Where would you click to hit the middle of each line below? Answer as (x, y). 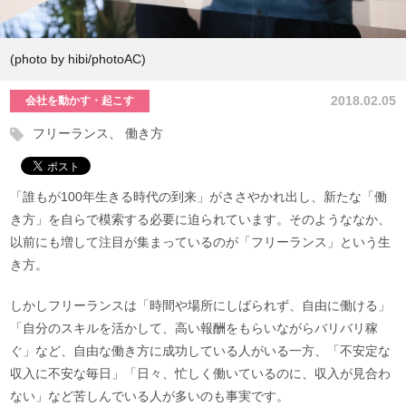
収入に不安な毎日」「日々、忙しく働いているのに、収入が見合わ (201, 373)
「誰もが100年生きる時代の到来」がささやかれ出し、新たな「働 (199, 196)
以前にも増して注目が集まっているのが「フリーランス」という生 (201, 242)
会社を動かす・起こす (80, 100)
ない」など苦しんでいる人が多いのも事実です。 (150, 396)
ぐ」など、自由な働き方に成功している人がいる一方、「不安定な (201, 350)
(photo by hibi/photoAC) (78, 58)
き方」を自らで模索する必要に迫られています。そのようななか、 (201, 219)
